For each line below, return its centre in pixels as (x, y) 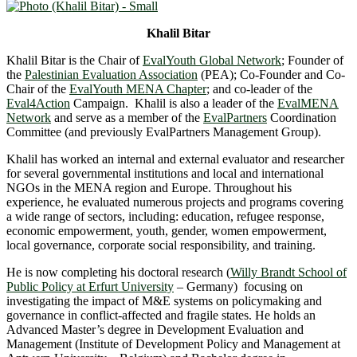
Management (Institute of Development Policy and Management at (173, 343)
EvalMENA (308, 103)
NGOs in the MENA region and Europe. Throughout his (149, 187)
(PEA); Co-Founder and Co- (271, 74)
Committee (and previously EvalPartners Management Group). (164, 131)
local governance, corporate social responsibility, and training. (161, 245)
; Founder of (312, 60)
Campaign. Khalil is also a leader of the (174, 103)
